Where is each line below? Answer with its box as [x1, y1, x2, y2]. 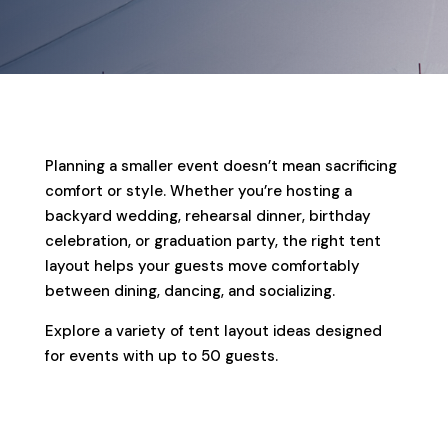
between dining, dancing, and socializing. [44, 280, 335, 301]
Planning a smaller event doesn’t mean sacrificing [44, 155, 397, 176]
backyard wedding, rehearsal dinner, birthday [44, 205, 371, 226]
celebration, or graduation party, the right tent [44, 230, 381, 251]
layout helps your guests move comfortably [44, 255, 360, 276]
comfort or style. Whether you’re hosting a [44, 180, 352, 201]
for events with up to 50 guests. [44, 345, 278, 366]
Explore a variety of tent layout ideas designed [44, 320, 382, 341]
